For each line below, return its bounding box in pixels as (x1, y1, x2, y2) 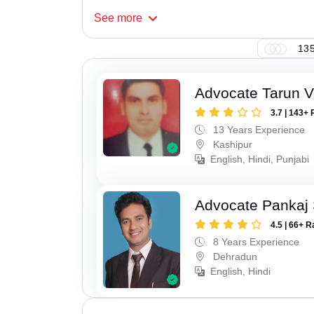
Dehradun (210, 250, 258, 262)
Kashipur (210, 139, 253, 151)
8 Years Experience (210, 235, 300, 247)
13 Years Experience (210, 124, 306, 136)
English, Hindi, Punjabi (210, 153, 310, 165)
